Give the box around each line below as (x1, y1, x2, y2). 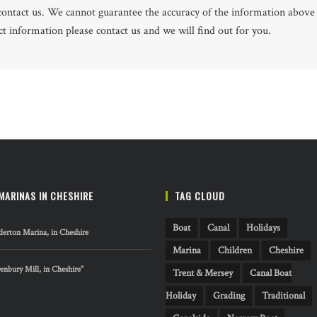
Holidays (246, 221, 280, 235)
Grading (213, 289, 245, 303)
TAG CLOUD (175, 188, 225, 204)
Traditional (262, 289, 305, 303)
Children (218, 244, 252, 258)
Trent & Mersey (173, 267, 233, 280)
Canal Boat (250, 267, 292, 280)
